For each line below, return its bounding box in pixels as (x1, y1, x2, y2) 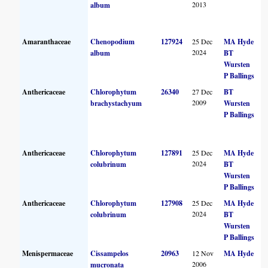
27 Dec (192, 86, 213, 96)
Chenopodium (90, 36, 135, 47)
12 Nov (192, 248, 214, 258)
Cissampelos (90, 248, 129, 258)
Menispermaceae (22, 248, 74, 258)
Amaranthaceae (22, 36, 71, 47)
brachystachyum (90, 98, 142, 108)
